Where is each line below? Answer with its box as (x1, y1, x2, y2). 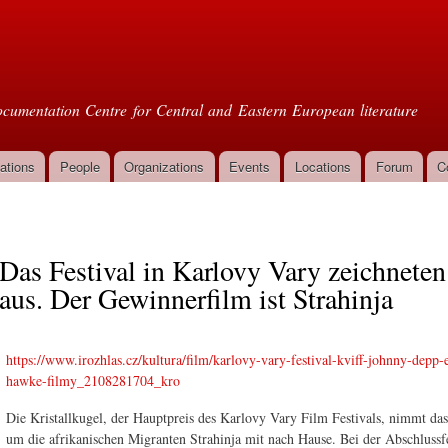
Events (229, 157, 271, 176)
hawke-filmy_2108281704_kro (6, 370, 180, 390)
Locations (294, 157, 351, 176)
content (160, 46, 204, 65)
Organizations (124, 157, 205, 176)
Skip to (160, 2, 202, 21)
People (59, 157, 100, 176)
